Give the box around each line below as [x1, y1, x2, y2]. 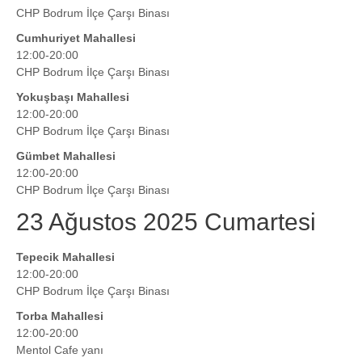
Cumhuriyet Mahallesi [16, 32, 136, 45]
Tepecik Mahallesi [16, 250, 115, 264]
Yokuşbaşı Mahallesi [16, 90, 129, 104]
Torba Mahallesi [16, 309, 103, 323]
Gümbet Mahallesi [16, 149, 116, 163]
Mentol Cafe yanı [16, 343, 103, 357]
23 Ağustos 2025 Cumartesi [16, 208, 316, 236]
